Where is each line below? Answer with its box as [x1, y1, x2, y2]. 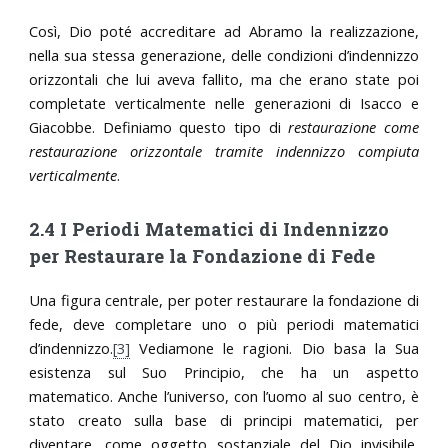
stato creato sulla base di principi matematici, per [29, 410, 419, 431]
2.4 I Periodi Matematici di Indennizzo [29, 216, 390, 241]
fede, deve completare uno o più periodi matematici [29, 314, 419, 335]
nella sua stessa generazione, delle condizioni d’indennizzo [29, 44, 419, 65]
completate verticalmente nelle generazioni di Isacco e [29, 92, 419, 113]
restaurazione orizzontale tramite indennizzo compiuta [29, 140, 419, 161]
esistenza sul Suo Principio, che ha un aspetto [29, 362, 419, 383]
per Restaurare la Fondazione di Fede [29, 243, 376, 268]
